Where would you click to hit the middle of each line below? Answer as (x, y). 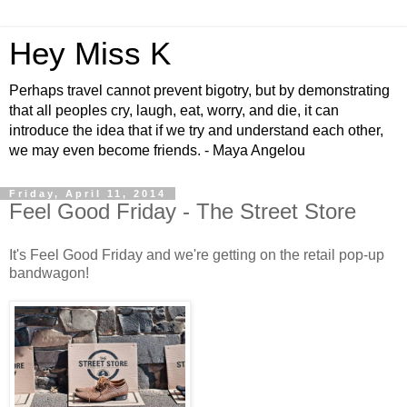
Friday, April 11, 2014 (88, 194)
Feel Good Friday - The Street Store (183, 211)
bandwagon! (49, 273)
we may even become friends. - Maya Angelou (157, 150)
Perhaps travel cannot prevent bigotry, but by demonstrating (199, 90)
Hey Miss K (90, 54)
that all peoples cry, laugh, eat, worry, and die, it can (174, 110)
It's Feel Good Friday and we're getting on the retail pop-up (197, 254)
